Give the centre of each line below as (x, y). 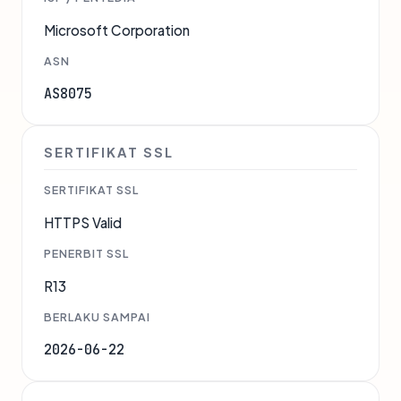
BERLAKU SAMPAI (97, 317)
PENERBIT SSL (86, 254)
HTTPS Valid (83, 223)
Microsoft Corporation (117, 30)
